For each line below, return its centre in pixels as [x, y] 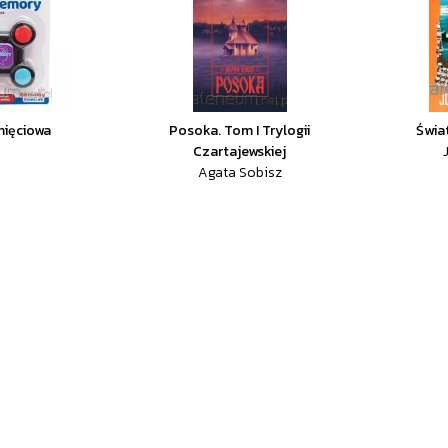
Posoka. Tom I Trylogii [240, 130]
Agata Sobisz [239, 172]
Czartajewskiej [240, 151]
